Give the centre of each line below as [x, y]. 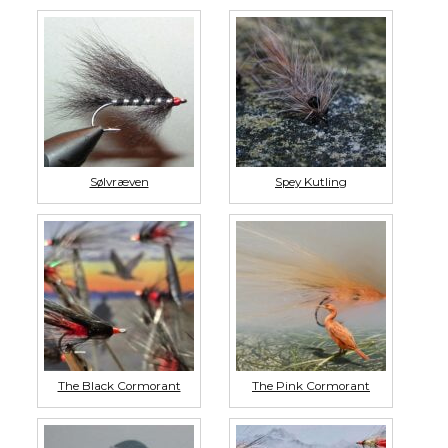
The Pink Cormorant [311, 386]
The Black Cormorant [119, 386]
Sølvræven [119, 182]
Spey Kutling [311, 182]
